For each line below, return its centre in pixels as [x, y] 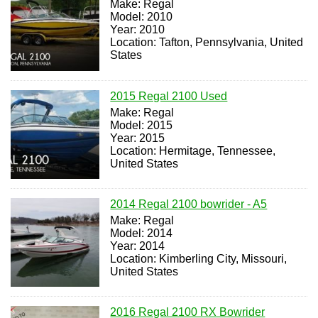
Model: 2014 [142, 233]
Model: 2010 [142, 17]
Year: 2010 [138, 30]
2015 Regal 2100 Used [169, 96]
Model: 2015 [142, 125]
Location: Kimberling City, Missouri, [199, 258]
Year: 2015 [138, 138]
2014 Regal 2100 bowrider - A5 [189, 204]
